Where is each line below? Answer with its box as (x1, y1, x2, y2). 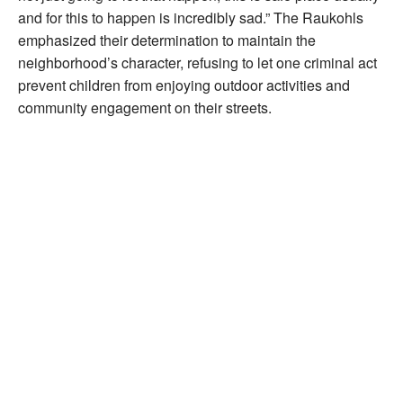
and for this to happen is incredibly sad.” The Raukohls (18, 6, 363, 28)
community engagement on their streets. (18, 96, 272, 118)
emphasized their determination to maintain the (18, 29, 316, 50)
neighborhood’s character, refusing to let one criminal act (18, 51, 377, 73)
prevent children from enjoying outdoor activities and (18, 74, 350, 95)
